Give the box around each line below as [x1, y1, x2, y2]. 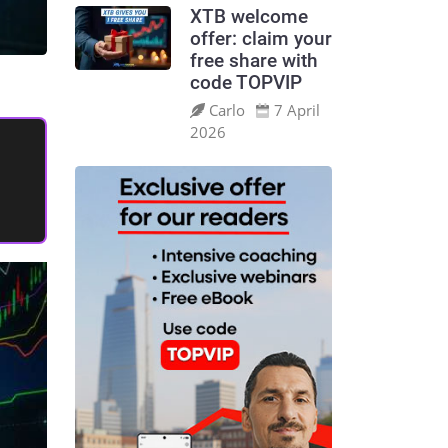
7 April [274, 99, 321, 120]
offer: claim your [189, 27, 332, 50]
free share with [189, 49, 318, 72]
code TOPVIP [189, 71, 302, 94]
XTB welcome [189, 5, 308, 28]
